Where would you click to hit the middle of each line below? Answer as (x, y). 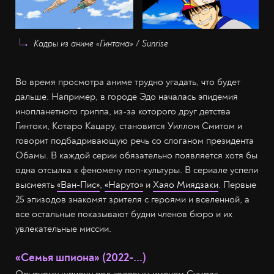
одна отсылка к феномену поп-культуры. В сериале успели (137, 170)
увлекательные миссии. (63, 229)
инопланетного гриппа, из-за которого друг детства (123, 112)
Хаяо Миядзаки (186, 185)
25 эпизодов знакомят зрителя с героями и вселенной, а (132, 200)
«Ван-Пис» (78, 185)
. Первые (237, 185)
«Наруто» (124, 185)
